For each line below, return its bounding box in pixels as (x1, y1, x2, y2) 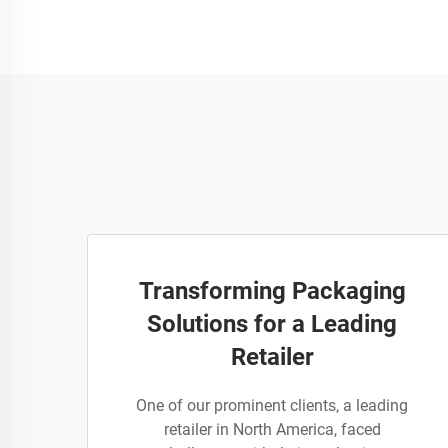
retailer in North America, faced (163, 420, 381, 439)
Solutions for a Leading (147, 310, 397, 338)
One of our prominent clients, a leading (136, 396, 408, 415)
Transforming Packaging (138, 277, 406, 305)
